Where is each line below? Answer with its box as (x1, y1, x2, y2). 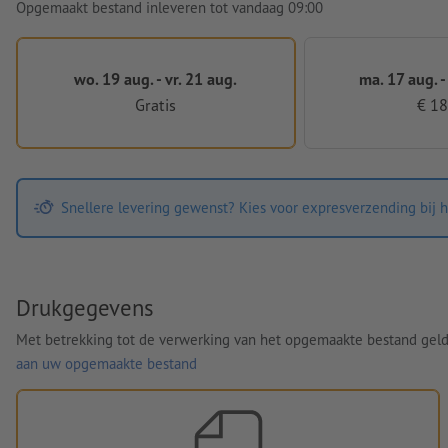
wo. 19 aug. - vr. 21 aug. (74, 67, 238, 89)
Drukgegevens (16, 292, 154, 322)
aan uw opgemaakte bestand (16, 354, 197, 374)
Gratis (135, 94, 177, 116)
